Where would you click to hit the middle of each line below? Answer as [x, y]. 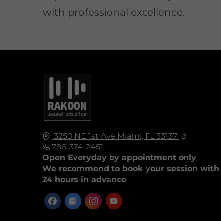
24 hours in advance [84, 179]
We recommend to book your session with [130, 168]
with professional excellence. [114, 12]
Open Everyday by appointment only [119, 157]
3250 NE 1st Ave [84, 136]
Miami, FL [136, 136]
